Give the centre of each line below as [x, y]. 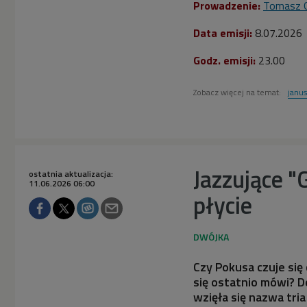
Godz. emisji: [224, 60]
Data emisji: [223, 33]
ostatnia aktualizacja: [71, 173]
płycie [223, 205]
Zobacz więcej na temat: [238, 92]
